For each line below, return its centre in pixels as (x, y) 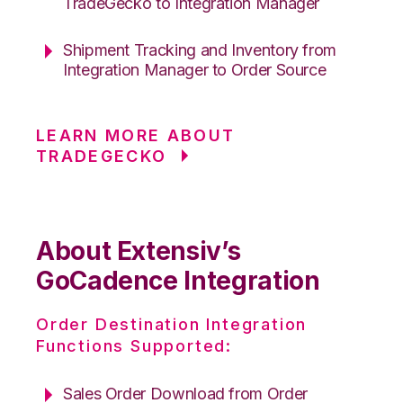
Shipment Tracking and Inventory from (200, 49)
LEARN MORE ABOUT (136, 135)
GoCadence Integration (178, 280)
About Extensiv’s (139, 251)
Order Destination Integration (172, 324)
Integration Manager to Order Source (195, 69)
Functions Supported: (134, 345)
